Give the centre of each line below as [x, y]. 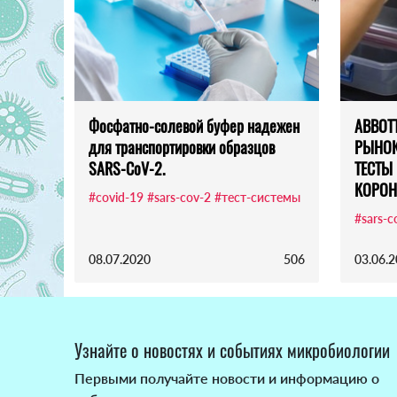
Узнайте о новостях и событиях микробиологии [232, 350]
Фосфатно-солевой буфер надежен [194, 126]
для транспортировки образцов [182, 148]
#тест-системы [257, 198]
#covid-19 [116, 198]
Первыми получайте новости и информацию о [227, 378]
